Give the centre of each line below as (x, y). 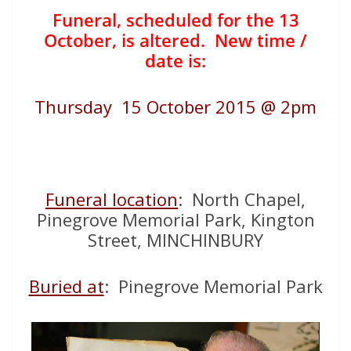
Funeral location (112, 199)
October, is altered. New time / (175, 40)
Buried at (66, 286)
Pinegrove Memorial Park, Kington (175, 220)
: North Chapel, (242, 199)
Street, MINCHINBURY (175, 240)
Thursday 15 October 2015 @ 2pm (175, 107)
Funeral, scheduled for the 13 (175, 20)
